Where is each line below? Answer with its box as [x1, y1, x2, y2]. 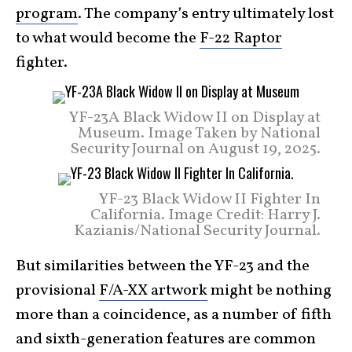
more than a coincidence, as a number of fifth [16, 303, 332, 326]
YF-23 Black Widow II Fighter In [99, 188, 321, 211]
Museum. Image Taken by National [78, 122, 321, 145]
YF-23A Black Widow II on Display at [69, 106, 321, 129]
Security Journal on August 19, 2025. [71, 137, 321, 160]
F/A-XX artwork [99, 279, 207, 302]
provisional [16, 279, 99, 302]
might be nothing [207, 279, 332, 302]
